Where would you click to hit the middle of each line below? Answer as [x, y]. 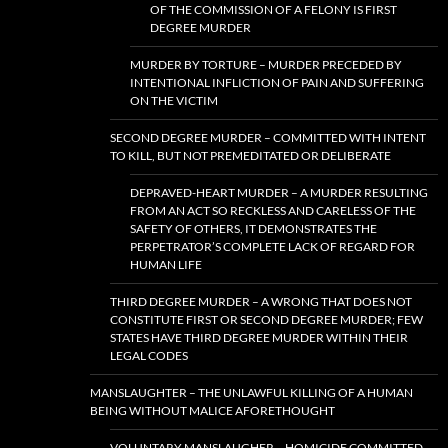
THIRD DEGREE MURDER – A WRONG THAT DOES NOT [261, 302]
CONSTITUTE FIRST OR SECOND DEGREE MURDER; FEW [266, 320]
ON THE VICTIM [174, 101]
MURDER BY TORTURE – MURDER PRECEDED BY [266, 65]
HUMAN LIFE [166, 265]
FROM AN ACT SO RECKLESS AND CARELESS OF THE [273, 211]
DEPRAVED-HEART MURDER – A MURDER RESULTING [279, 193]
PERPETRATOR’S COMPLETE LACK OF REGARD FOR [272, 247]
